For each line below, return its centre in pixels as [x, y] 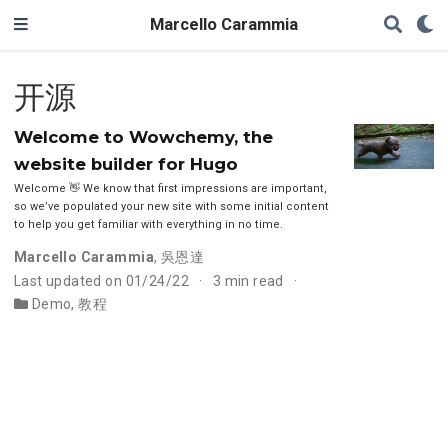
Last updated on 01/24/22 [103, 281]
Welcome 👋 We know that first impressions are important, [170, 189]
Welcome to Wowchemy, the [143, 137]
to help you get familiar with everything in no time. [148, 225]
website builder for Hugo [125, 164]
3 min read [250, 281]
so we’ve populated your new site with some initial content [171, 207]
